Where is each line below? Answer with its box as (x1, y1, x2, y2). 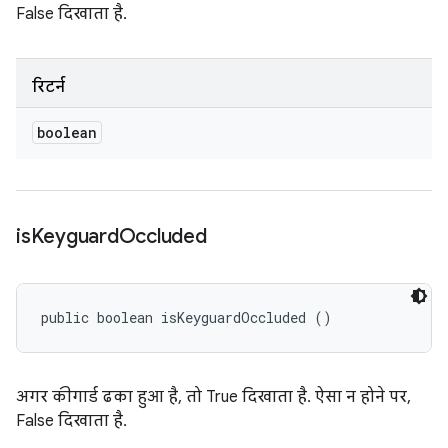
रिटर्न (32, 77, 65, 97)
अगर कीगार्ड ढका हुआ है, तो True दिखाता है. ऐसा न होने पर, (16, 387, 411, 407)
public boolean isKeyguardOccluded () (41, 308, 332, 327)
